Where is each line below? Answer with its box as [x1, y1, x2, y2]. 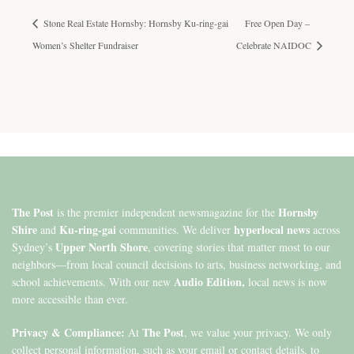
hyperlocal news [234, 220, 310, 238]
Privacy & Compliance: [12, 323, 125, 341]
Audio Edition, [174, 273, 245, 290]
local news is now [245, 273, 327, 289]
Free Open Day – [245, 16, 311, 29]
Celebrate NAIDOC [236, 38, 314, 51]
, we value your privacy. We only [184, 324, 332, 340]
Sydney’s [12, 239, 55, 254]
